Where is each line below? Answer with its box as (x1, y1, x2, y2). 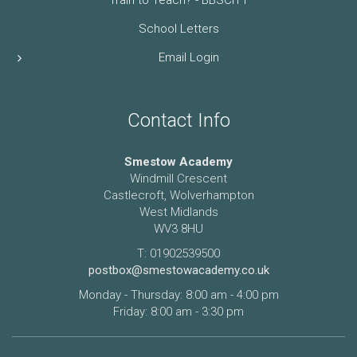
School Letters (138, 21, 219, 36)
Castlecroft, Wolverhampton (103, 187, 254, 202)
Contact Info (127, 108, 230, 131)
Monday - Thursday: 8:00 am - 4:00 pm (78, 287, 279, 302)
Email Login (158, 49, 219, 65)
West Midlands (139, 204, 218, 219)
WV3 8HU (154, 221, 203, 236)
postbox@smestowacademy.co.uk (88, 262, 269, 277)
